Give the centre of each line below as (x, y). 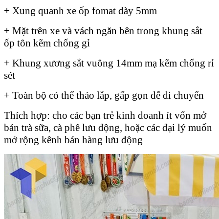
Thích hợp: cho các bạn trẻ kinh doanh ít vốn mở (105, 115)
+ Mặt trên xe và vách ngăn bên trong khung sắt (103, 31)
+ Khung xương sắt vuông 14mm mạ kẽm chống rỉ (109, 63)
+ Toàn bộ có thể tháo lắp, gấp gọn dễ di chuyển (104, 95)
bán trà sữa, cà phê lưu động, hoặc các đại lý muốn (108, 127)
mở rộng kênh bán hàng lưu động (73, 140)
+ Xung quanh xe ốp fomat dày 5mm (80, 11)
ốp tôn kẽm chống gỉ (47, 43)
